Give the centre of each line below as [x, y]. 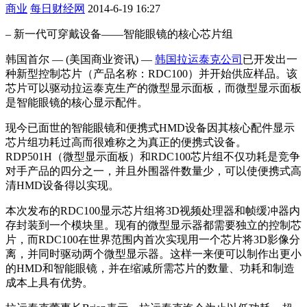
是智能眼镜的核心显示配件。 [77, 102]
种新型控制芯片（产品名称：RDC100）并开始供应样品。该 [151, 73]
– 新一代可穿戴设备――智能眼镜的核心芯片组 [119, 34]
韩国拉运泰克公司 [199, 59]
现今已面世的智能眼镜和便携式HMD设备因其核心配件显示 [150, 127]
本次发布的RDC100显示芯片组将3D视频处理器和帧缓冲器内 [153, 210]
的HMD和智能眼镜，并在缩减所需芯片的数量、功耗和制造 [150, 268]
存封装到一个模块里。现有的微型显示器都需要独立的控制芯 [153, 225]
